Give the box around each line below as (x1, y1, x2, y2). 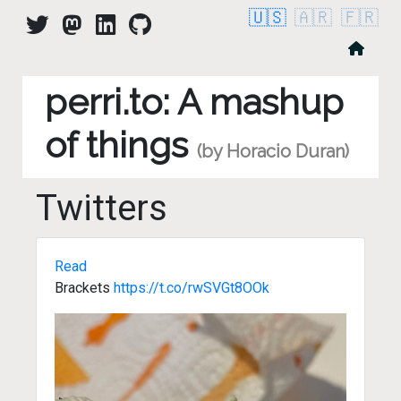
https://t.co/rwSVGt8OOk (114, 279, 269, 296)
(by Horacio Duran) (197, 141, 349, 162)
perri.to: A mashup (45, 81, 344, 123)
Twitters (36, 187, 167, 229)
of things (45, 124, 197, 166)
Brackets (55, 279, 114, 296)
